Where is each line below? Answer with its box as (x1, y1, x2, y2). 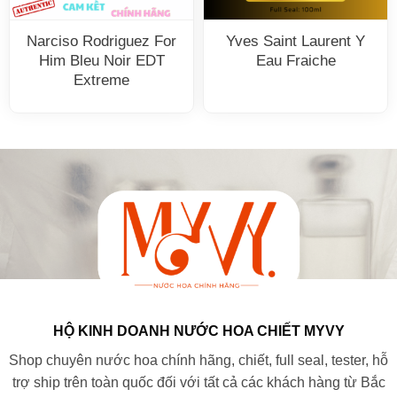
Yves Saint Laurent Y (226, 32, 365, 50)
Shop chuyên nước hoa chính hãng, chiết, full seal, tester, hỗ (9, 352, 388, 368)
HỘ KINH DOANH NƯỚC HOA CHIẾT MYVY (52, 323, 345, 339)
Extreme (74, 71, 129, 89)
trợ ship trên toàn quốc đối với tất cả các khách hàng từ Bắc (12, 374, 385, 390)
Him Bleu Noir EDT (38, 51, 165, 69)
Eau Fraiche (255, 51, 336, 69)
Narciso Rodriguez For (27, 32, 176, 50)
